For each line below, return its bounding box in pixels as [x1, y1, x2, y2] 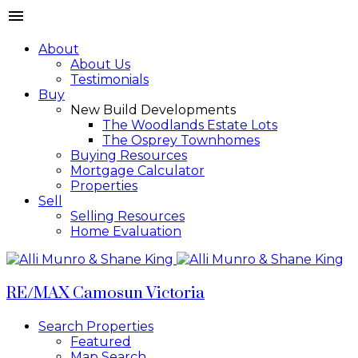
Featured [70, 333, 131, 349]
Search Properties [38, 318, 153, 334]
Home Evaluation [70, 224, 181, 239]
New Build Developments [70, 102, 236, 117]
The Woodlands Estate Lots [102, 117, 277, 133]
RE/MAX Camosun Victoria [6, 282, 205, 304]
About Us [70, 57, 130, 72]
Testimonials [70, 72, 149, 87]
